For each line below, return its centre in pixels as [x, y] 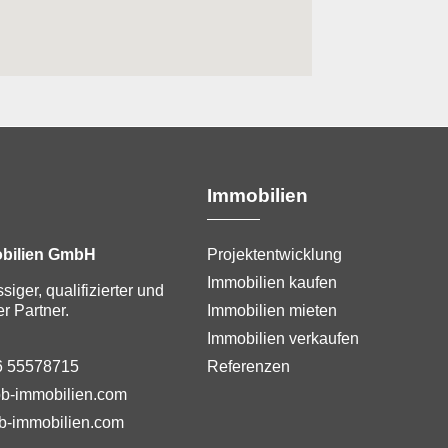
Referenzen [248, 366]
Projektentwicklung [274, 254]
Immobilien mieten [272, 310]
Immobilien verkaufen [283, 338]
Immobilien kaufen [272, 282]
